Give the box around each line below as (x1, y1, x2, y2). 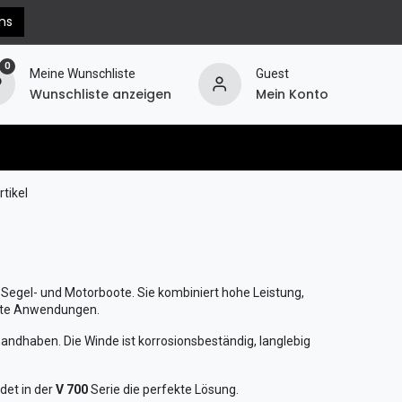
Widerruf (196, 138, 253, 156)
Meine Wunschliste (29, 66, 135, 81)
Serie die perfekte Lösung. (87, 382, 239, 397)
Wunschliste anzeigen (29, 85, 171, 103)
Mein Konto (255, 85, 328, 103)
